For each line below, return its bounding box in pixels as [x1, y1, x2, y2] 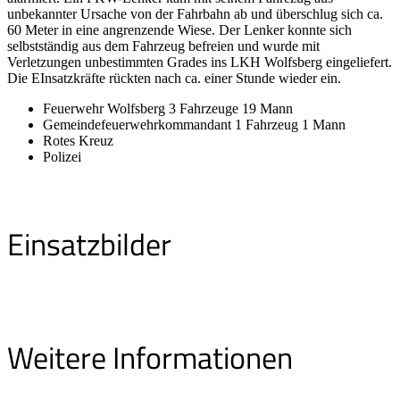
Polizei [43, 149, 81, 165]
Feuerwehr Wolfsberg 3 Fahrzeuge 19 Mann [43, 101, 293, 117]
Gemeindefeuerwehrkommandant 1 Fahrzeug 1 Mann [43, 117, 346, 133]
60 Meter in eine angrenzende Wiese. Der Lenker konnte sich [7, 22, 352, 38]
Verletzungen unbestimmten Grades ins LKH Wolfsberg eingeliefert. [7, 54, 392, 71]
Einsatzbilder [7, 221, 171, 268]
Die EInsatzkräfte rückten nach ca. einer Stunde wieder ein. [7, 71, 341, 87]
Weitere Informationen [7, 333, 293, 380]
